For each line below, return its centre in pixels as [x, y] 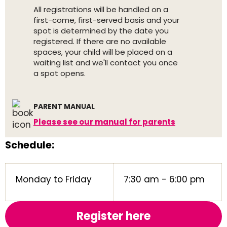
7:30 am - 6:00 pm [164, 179]
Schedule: [30, 145]
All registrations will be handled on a [101, 9]
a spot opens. [60, 73]
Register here [113, 216]
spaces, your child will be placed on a [103, 52]
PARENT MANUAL [64, 106]
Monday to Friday [54, 179]
